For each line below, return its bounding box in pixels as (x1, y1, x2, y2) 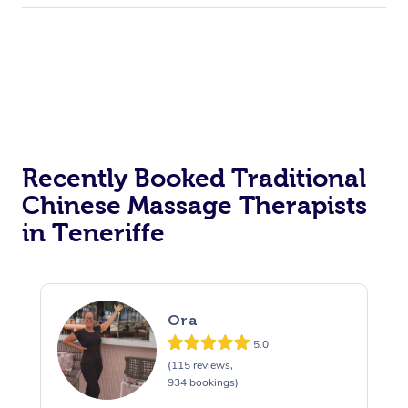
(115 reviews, (167, 357, 233, 372)
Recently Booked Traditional (22, 164, 366, 193)
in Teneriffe (22, 219, 165, 248)
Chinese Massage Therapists (22, 191, 367, 220)
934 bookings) (167, 374, 239, 390)
